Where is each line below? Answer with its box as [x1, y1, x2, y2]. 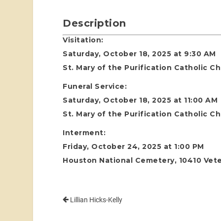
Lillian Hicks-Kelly [69, 196, 123, 204]
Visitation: [63, 36, 104, 45]
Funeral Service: [63, 82, 127, 91]
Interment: [63, 128, 106, 138]
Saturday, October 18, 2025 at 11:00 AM [63, 96, 218, 105]
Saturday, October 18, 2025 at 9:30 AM [63, 49, 216, 59]
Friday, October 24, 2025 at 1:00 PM [63, 142, 204, 151]
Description [63, 17, 126, 30]
